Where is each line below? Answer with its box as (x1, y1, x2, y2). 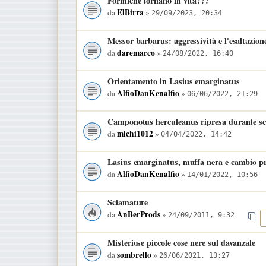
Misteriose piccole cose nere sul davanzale (107, 236, 256, 249)
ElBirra (117, 6, 144, 18)
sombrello (117, 248, 151, 261)
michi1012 (117, 127, 153, 140)
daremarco (117, 46, 155, 59)
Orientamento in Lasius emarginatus (107, 74, 240, 87)
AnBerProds (117, 208, 160, 220)
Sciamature (107, 195, 148, 208)
